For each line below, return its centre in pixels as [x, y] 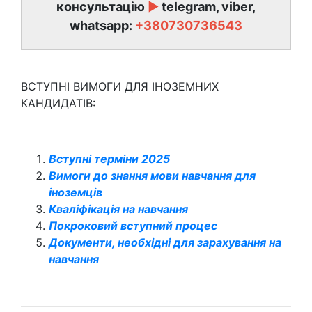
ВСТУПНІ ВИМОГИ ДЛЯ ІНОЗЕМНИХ [120, 86]
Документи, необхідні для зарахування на [165, 242]
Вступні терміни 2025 [109, 159]
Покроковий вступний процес [133, 226]
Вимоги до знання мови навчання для [152, 175]
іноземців [76, 192]
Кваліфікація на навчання [118, 209]
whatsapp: [102, 25]
